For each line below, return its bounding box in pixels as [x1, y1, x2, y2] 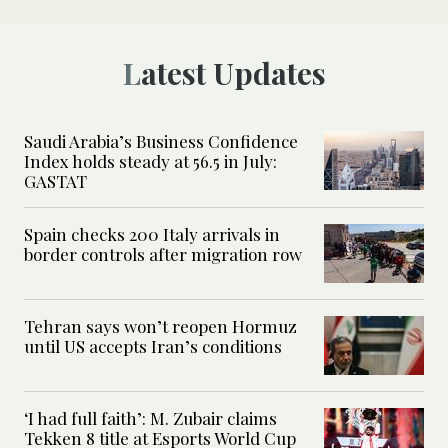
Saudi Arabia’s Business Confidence [24, 130, 298, 153]
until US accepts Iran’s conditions [24, 335, 282, 358]
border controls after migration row [24, 243, 302, 266]
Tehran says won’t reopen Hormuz [24, 315, 297, 338]
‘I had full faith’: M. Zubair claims [24, 407, 277, 430]
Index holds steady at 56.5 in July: [24, 150, 277, 173]
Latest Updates [140, 53, 326, 94]
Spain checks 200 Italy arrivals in [24, 223, 280, 246]
